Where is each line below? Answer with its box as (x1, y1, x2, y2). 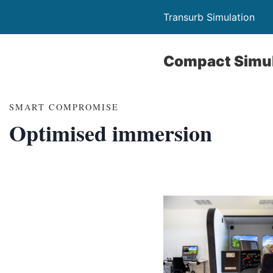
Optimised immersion (9, 117, 212, 149)
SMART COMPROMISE (9, 101, 119, 113)
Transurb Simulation (163, 11, 255, 23)
